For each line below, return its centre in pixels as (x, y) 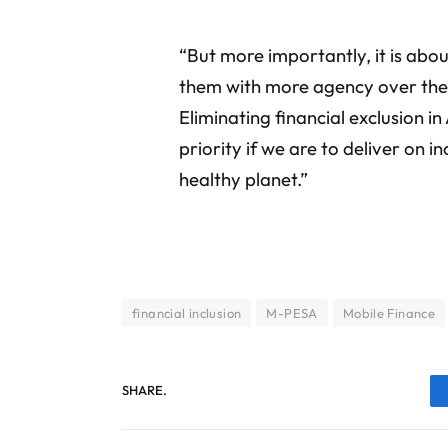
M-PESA (292, 312)
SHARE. (144, 390)
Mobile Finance (389, 312)
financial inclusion (187, 312)
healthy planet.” (244, 178)
